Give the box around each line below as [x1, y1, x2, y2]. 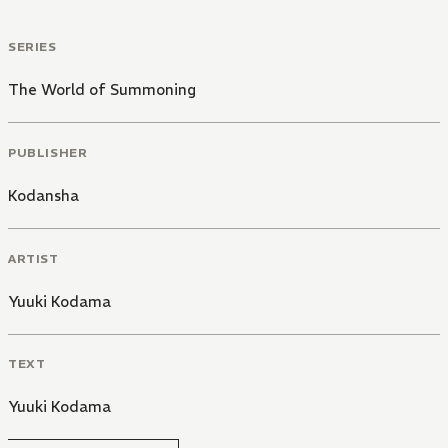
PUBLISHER [8, 144, 88, 160]
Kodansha [8, 185, 79, 205]
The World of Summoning [8, 80, 196, 100]
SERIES [8, 39, 57, 55]
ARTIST [8, 250, 59, 266]
